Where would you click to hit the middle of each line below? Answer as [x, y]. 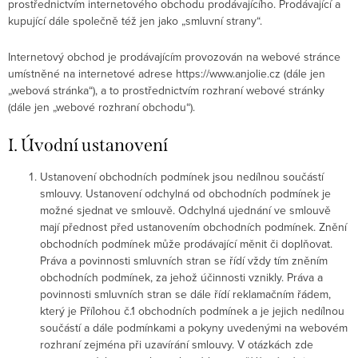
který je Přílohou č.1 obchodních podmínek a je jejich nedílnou [192, 311]
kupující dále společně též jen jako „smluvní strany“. [135, 21]
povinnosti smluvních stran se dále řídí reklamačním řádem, [185, 294]
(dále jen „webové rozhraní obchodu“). [101, 107]
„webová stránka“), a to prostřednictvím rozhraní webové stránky [166, 90]
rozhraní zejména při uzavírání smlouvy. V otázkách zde [177, 344]
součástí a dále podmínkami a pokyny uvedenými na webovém [194, 328]
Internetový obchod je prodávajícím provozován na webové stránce [174, 57]
